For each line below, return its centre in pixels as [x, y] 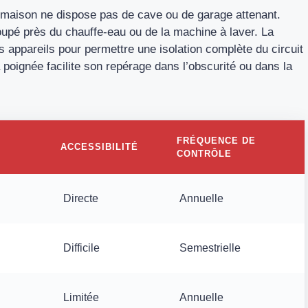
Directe [81, 198]
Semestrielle [210, 247]
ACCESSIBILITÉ [99, 146]
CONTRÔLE [204, 153]
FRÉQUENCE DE [216, 140]
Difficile [81, 247]
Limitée [81, 297]
